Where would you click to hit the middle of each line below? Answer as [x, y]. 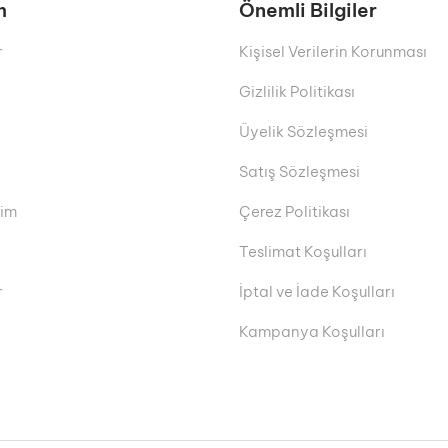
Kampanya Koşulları [312, 332]
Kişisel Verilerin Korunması [333, 52]
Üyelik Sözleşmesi [303, 132]
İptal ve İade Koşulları [317, 292]
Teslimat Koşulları [303, 252]
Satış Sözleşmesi [299, 172]
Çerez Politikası [294, 212]
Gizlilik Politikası [297, 92]
